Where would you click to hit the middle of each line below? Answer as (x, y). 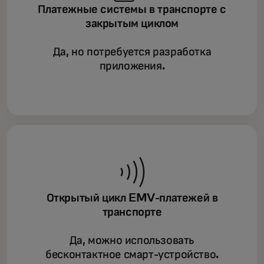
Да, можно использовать (132, 240)
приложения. (132, 66)
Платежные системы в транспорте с (132, 9)
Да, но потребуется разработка (132, 52)
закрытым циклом (132, 23)
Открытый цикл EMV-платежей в (132, 198)
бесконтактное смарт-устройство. (132, 254)
